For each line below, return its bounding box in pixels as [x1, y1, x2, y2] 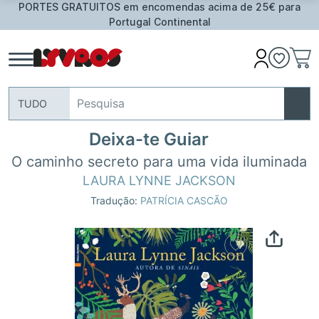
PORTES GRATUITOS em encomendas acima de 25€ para [19, 1, 300, 13]
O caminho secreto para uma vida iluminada [11, 153, 308, 170]
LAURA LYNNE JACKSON [83, 173, 236, 188]
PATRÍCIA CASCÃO [140, 195, 229, 206]
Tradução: [90, 195, 141, 206]
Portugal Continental [108, 16, 211, 28]
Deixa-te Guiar [88, 129, 209, 150]
